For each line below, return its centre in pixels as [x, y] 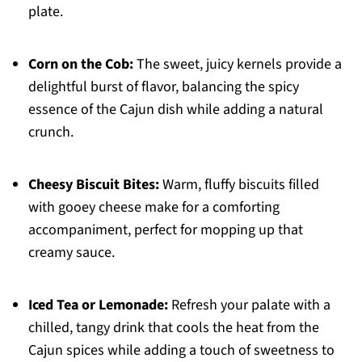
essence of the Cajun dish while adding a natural [175, 110]
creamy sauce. [71, 253]
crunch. [51, 133]
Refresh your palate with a [249, 305]
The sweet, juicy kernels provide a [237, 65]
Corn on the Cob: [80, 65]
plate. [45, 12]
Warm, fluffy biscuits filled [239, 185]
